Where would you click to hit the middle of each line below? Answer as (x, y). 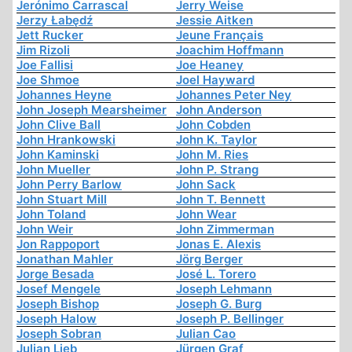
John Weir (45, 229)
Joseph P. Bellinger (230, 319)
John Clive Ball (59, 125)
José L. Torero (216, 274)
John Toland (51, 214)
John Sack (206, 185)
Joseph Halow (57, 319)
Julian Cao (206, 334)
